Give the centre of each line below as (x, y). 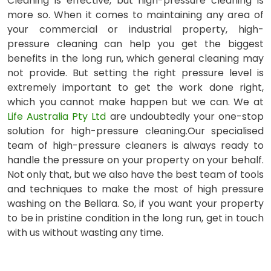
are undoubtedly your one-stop (185, 116)
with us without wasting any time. (85, 232)
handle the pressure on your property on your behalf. (135, 160)
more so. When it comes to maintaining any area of (135, 15)
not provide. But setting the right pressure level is (135, 73)
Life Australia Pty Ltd (57, 116)
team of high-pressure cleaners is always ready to (135, 145)
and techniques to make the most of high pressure (135, 189)
